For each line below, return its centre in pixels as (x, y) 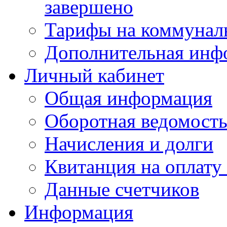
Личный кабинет (94, 75)
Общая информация (128, 98)
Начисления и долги (129, 143)
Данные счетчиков (122, 189)
